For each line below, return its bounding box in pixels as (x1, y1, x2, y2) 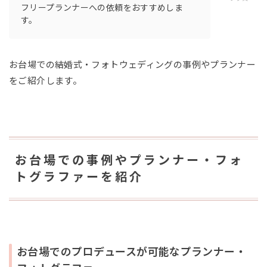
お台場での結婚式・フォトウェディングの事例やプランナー (9, 59, 256, 70)
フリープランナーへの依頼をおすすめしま (21, 2, 184, 13)
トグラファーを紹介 (15, 170, 144, 184)
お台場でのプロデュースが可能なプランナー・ (17, 246, 246, 258)
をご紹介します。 (9, 75, 82, 86)
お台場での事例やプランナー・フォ (15, 153, 244, 167)
